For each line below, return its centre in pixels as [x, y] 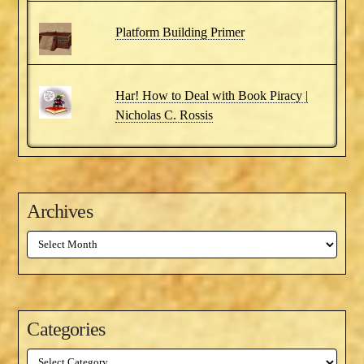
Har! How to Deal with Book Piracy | [211, 96]
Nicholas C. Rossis [164, 115]
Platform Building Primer [180, 32]
